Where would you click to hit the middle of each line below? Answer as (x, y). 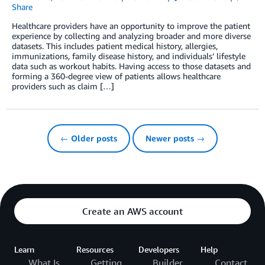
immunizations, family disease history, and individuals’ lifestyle (129, 56)
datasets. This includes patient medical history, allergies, (115, 46)
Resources (95, 249)
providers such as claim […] (63, 86)
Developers (159, 249)
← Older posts (89, 138)
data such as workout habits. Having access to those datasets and (131, 66)
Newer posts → (175, 138)
